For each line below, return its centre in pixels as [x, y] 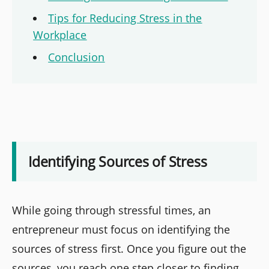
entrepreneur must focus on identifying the [121, 229]
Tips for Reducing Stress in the [125, 18]
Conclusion [77, 57]
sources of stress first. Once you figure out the [129, 248]
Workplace [60, 35]
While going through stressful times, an [111, 210]
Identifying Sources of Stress [118, 161]
